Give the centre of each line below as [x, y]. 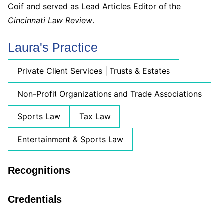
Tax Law [95, 116]
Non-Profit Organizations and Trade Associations [110, 94]
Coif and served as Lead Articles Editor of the [94, 6]
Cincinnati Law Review [50, 20]
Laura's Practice [53, 47]
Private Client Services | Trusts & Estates [94, 71]
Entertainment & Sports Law [70, 139]
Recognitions [39, 170]
